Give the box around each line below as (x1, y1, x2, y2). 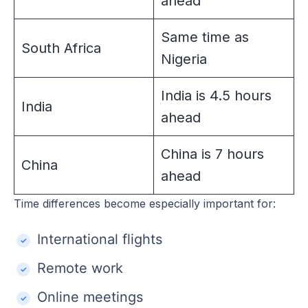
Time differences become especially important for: (14, 196, 276, 210)
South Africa (21, 39, 101, 56)
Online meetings (37, 288, 143, 305)
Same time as (161, 28, 249, 45)
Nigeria (161, 50, 207, 67)
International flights (37, 230, 162, 247)
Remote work (37, 259, 123, 276)
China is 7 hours (161, 145, 264, 162)
